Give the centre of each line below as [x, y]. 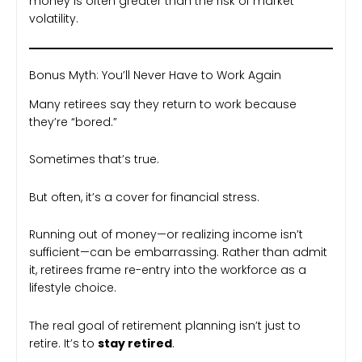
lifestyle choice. [73, 288]
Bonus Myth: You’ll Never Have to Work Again [155, 75]
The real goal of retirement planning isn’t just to [165, 325]
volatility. [54, 19]
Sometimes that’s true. [94, 160]
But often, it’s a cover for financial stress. [144, 197]
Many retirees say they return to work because [163, 104]
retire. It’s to [63, 343]
